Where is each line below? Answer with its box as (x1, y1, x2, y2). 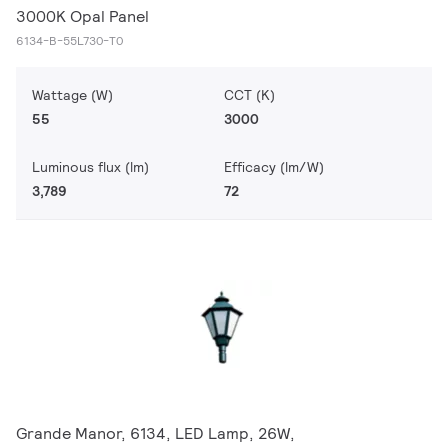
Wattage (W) (32, 86, 113, 104)
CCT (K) (224, 86, 275, 104)
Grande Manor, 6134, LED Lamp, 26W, (16, 423, 295, 444)
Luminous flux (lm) (32, 158, 149, 176)
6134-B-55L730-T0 (16, 33, 123, 48)
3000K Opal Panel (16, 6, 149, 27)
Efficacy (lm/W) (224, 158, 324, 176)
